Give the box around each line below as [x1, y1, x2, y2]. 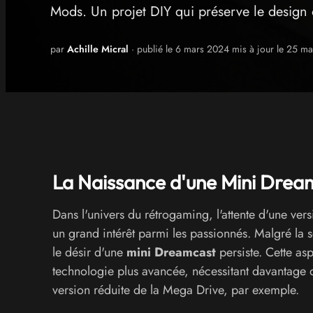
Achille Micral [67, 42, 129, 56]
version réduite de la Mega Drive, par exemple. [52, 280, 299, 299]
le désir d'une [52, 242, 126, 261]
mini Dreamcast [126, 242, 216, 261]
